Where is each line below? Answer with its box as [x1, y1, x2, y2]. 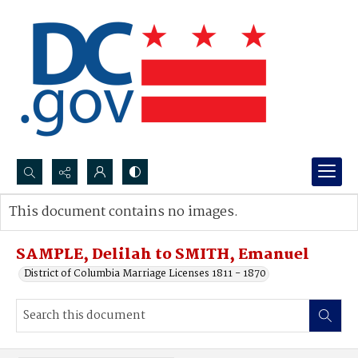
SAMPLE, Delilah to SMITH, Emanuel [16, 243, 309, 267]
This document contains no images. [9, 201, 238, 223]
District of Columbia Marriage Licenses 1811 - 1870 [24, 265, 266, 282]
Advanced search [25, 220, 107, 237]
